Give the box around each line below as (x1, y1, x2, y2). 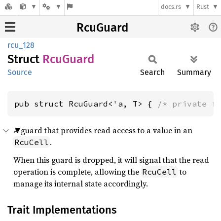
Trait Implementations (7, 203, 116, 217)
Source (7, 68, 32, 77)
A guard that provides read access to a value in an (13, 125, 192, 136)
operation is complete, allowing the (13, 166, 141, 177)
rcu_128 (7, 40, 35, 50)
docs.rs (161, 3, 182, 11)
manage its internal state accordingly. (13, 178, 148, 189)
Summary (177, 68, 211, 77)
